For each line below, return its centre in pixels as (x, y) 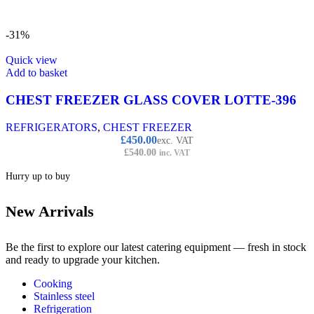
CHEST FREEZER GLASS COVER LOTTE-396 (151, 100)
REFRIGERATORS (52, 127)
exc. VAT (175, 140)
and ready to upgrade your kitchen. (83, 260)
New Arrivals (50, 212)
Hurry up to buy (38, 176)
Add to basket (36, 73)
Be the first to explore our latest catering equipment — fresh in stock (156, 247)
